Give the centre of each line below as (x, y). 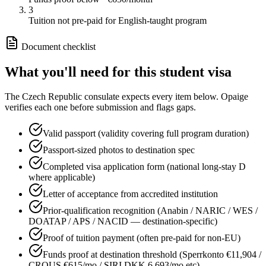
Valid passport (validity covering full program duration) (146, 134)
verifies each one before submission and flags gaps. (100, 107)
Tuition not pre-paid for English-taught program (118, 20)
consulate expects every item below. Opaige (165, 97)
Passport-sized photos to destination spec (119, 150)
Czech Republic (52, 97)
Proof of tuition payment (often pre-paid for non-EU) (142, 238)
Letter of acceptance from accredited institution (130, 194)
